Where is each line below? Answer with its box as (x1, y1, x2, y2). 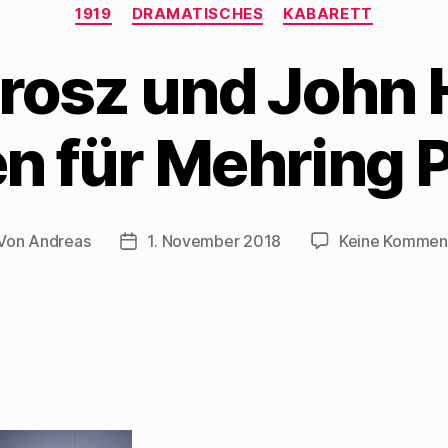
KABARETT (283, 4, 373, 23)
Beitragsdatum (127, 232, 237, 253)
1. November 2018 (147, 230, 282, 251)
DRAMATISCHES (131, 4, 264, 23)
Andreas (28, 230, 91, 251)
